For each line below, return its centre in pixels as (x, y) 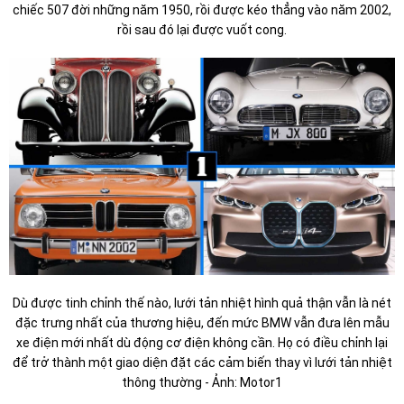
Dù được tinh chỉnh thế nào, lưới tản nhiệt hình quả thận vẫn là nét (202, 303)
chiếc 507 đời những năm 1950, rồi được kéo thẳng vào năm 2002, (202, 9)
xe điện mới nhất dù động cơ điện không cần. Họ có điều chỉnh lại (202, 342)
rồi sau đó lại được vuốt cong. (202, 29)
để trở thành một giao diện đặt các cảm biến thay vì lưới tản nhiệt (202, 362)
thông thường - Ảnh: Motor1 (202, 382)
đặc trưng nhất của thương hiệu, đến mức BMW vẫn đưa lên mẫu (202, 322)
